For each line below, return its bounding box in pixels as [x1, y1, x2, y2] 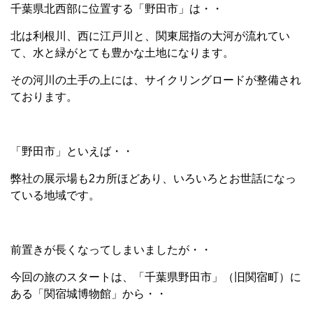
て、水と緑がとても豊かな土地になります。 [10, 47, 234, 59]
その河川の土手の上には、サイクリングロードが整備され [10, 74, 301, 86]
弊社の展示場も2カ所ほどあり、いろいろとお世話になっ [10, 173, 296, 184]
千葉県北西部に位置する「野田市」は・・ [10, 3, 223, 15]
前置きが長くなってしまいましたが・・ [10, 244, 212, 256]
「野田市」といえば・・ [10, 145, 133, 157]
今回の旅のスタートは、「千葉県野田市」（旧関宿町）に [10, 271, 301, 283]
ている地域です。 [10, 189, 100, 201]
